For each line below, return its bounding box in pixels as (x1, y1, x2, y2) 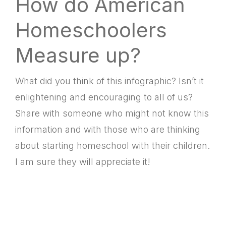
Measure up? (15, 42, 141, 68)
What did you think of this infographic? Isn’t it (15, 75, 204, 86)
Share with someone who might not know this (15, 107, 209, 119)
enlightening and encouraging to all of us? (15, 91, 193, 102)
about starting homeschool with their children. (15, 140, 210, 151)
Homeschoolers (15, 17, 167, 42)
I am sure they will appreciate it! (15, 156, 150, 167)
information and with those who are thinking (15, 124, 200, 135)
